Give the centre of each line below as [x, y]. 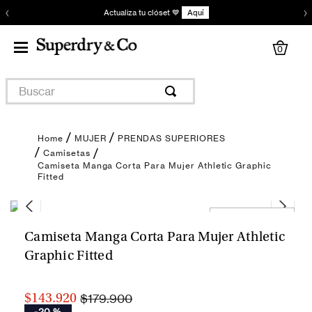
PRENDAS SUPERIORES [171, 138]
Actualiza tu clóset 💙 [141, 13]
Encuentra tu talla [252, 217]
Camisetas [67, 153]
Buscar [23, 84]
